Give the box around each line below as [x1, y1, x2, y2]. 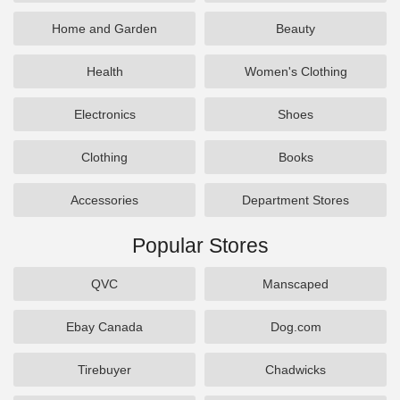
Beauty [276, 21, 315, 36]
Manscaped [262, 277, 329, 291]
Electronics [73, 107, 136, 121]
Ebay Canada [66, 320, 143, 334]
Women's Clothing [244, 64, 347, 79]
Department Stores [242, 193, 349, 207]
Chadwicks [265, 362, 326, 377]
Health [86, 64, 123, 79]
